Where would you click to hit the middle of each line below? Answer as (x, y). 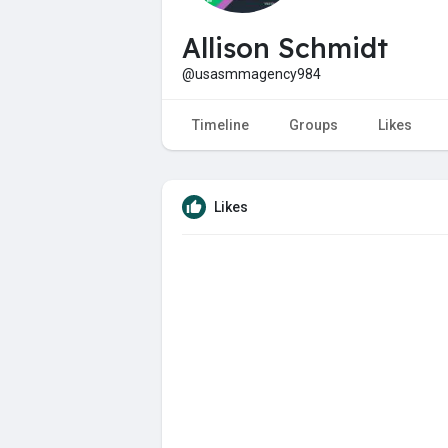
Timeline (220, 124)
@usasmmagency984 (251, 73)
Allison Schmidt (285, 47)
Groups (313, 124)
